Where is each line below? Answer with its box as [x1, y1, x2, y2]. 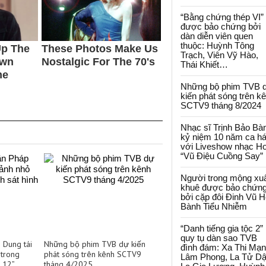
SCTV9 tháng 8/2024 [180, 100, 261, 110]
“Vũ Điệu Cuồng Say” [180, 151, 263, 161]
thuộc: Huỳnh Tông [180, 40, 254, 50]
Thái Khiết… [180, 59, 228, 69]
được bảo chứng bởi [180, 21, 261, 31]
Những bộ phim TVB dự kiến [44, 238, 145, 249]
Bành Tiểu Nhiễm [180, 201, 247, 211]
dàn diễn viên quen [180, 31, 253, 41]
